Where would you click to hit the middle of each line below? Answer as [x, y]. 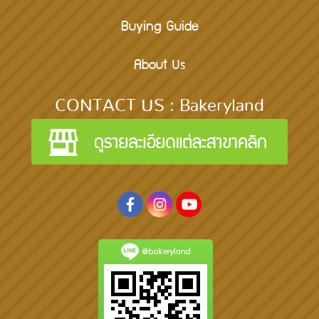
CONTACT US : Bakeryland [159, 106]
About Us [159, 66]
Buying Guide [159, 27]
